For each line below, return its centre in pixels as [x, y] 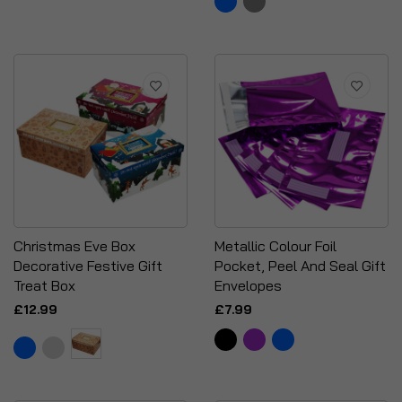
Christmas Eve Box [74, 246]
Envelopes [248, 285]
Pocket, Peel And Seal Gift [300, 266]
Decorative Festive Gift [88, 266]
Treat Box [44, 285]
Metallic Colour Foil [275, 246]
